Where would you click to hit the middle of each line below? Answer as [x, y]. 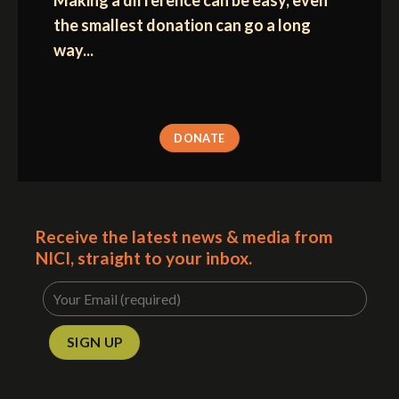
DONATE [199, 138]
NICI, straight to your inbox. [144, 257]
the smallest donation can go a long [182, 24]
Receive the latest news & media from [184, 236]
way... [73, 49]
